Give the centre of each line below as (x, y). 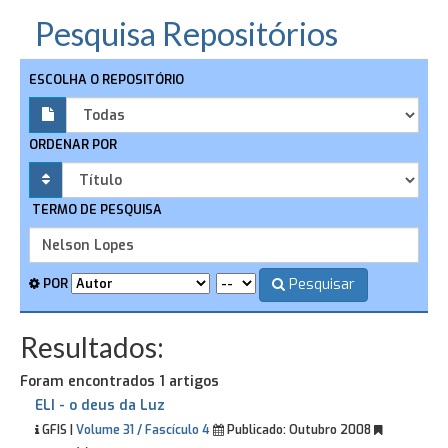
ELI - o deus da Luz (100, 405)
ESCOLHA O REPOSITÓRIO (106, 79)
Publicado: (255, 430)
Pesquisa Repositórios (186, 33)
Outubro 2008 (330, 430)
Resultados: (92, 347)
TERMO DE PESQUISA (95, 209)
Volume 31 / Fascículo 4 (143, 430)
